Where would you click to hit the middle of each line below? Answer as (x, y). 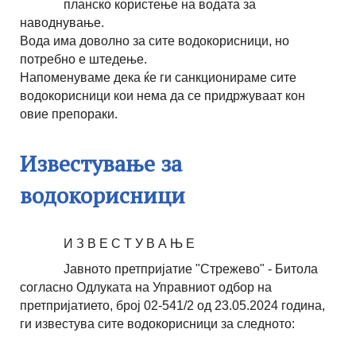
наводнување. (62, 22)
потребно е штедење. (83, 59)
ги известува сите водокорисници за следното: (159, 323)
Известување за (101, 163)
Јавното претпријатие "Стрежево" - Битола (191, 269)
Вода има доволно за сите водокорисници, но (155, 41)
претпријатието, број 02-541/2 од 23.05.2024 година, (172, 305)
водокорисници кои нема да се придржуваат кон (163, 95)
